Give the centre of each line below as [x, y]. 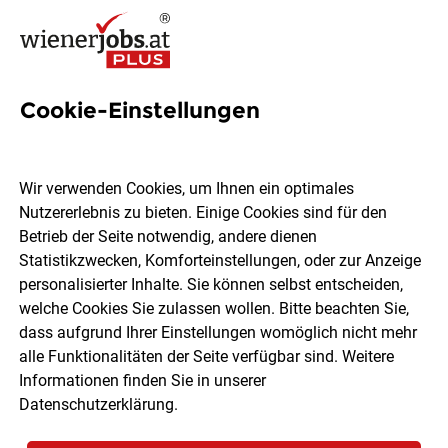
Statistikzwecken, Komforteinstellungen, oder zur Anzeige [220, 261]
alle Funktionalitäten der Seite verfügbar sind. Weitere [207, 357]
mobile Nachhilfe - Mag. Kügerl [148, 250]
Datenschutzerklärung [97, 405]
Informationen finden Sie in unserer [143, 381]
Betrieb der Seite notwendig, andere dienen [168, 237]
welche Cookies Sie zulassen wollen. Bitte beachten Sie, [214, 309]
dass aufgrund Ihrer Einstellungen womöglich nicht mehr [218, 333]
